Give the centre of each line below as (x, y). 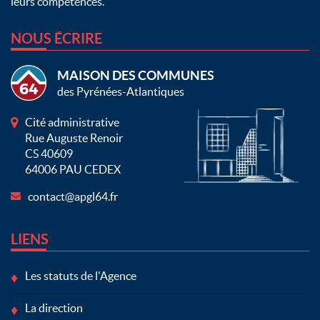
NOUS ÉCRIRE (56, 39)
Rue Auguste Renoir (74, 138)
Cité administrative (72, 122)
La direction (54, 308)
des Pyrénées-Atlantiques (121, 92)
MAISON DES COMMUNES (136, 76)
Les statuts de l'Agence (81, 276)
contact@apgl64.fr (73, 197)
